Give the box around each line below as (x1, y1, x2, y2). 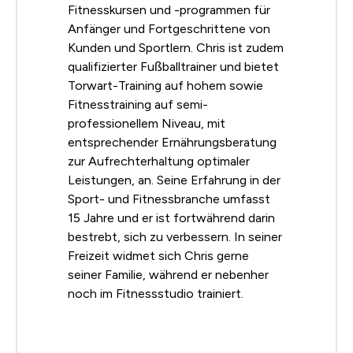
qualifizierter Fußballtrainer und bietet (68, 60, 279, 74)
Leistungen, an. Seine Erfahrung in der (68, 173, 281, 188)
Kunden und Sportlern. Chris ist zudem (68, 41, 284, 55)
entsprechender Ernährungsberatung (68, 136, 277, 150)
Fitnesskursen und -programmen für (68, 3, 270, 17)
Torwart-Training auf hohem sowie (68, 79, 263, 93)
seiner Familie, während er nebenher (68, 268, 269, 282)
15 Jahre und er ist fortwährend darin (68, 211, 275, 225)
